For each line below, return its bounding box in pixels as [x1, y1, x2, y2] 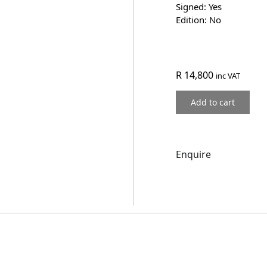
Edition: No [175, 14, 221, 26]
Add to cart [190, 97, 235, 108]
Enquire [175, 148, 211, 162]
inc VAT [215, 70, 240, 81]
